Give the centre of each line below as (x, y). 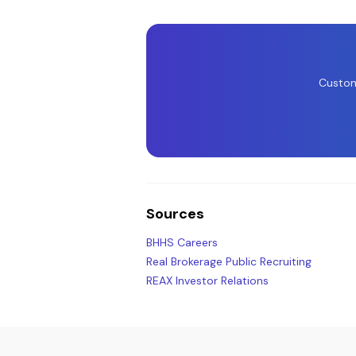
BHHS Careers (182, 242)
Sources (175, 214)
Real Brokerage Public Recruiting (229, 261)
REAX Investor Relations (207, 281)
